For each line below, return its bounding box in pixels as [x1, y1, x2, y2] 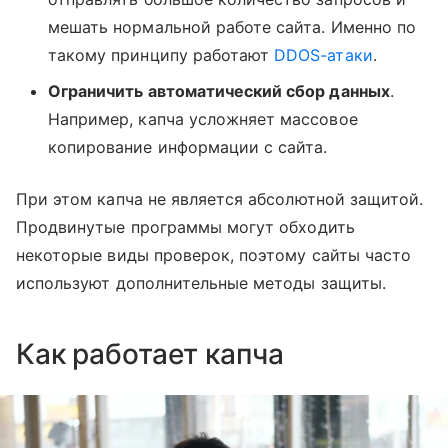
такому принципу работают [48, 45, 275, 66]
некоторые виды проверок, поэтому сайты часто [16, 245, 412, 266]
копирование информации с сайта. [48, 137, 328, 158]
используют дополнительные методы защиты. [16, 273, 386, 294]
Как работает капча [16, 337, 284, 372]
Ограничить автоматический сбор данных [48, 81, 390, 102]
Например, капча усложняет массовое [48, 109, 358, 130]
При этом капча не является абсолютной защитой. [16, 189, 424, 210]
